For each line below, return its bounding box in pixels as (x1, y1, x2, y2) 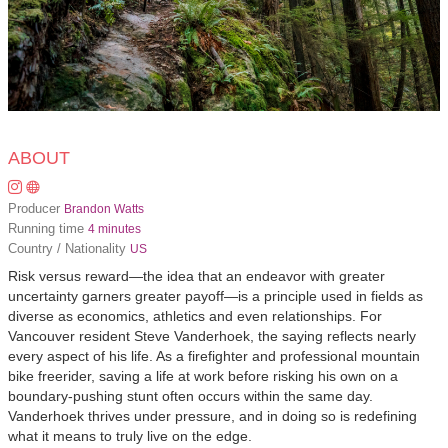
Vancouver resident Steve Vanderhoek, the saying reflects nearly (8, 328, 416, 344)
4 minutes (88, 222, 141, 236)
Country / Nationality (8, 241, 126, 256)
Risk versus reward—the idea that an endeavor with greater (8, 268, 385, 284)
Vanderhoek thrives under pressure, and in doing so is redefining (8, 408, 417, 424)
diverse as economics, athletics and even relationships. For (8, 308, 382, 324)
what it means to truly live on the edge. (8, 428, 252, 444)
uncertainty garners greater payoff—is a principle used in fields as (8, 288, 423, 304)
